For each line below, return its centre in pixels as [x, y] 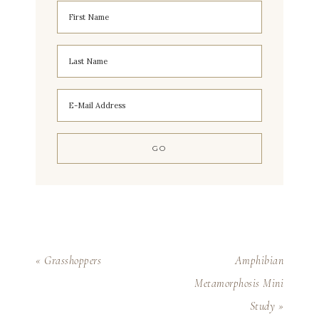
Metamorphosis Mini [239, 283]
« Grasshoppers [68, 261]
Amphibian [259, 261]
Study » [266, 306]
